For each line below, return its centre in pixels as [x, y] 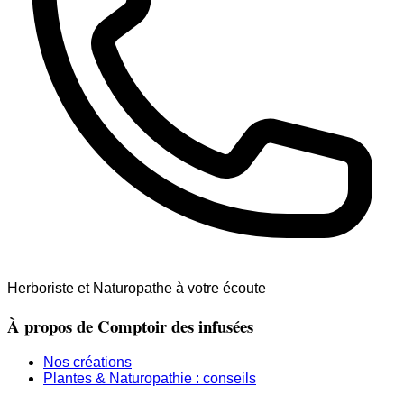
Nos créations [87, 363]
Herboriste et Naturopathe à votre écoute [137, 288]
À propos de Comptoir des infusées [130, 326]
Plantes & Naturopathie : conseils [150, 379]
